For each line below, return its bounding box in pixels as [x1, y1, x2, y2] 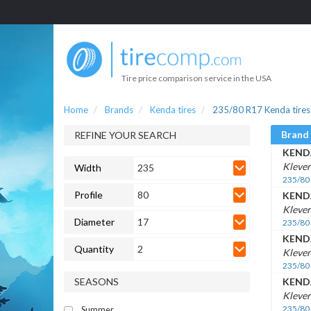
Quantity [74, 242, 114, 255]
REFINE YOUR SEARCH [74, 128, 176, 141]
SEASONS [74, 275, 119, 287]
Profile [74, 188, 103, 201]
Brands [105, 103, 133, 115]
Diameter [74, 215, 115, 228]
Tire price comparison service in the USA [121, 72, 271, 83]
